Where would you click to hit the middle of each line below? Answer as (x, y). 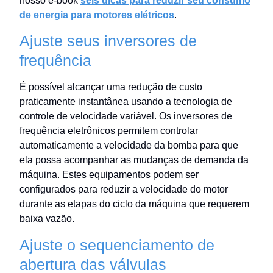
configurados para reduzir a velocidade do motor (124, 190)
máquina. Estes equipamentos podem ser (109, 175)
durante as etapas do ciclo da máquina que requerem (134, 204)
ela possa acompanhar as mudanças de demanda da (134, 160)
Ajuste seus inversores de (108, 41)
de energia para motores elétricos (97, 15)
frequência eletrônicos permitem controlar (109, 131)
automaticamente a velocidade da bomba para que (129, 146)
